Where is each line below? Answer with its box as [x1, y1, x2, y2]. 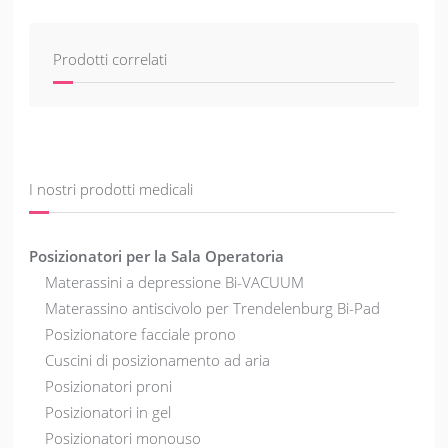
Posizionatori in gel [45, 402, 172, 423]
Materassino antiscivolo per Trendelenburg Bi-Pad [45, 298, 381, 319]
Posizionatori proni [45, 376, 173, 397]
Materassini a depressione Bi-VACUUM [45, 272, 305, 293]
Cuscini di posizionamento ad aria [45, 350, 271, 371]
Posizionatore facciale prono [45, 324, 237, 345]
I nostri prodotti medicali [29, 179, 194, 200]
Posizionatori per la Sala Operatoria [29, 246, 285, 267]
